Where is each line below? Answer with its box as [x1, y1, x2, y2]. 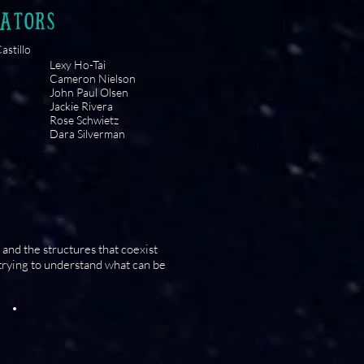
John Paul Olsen [50, 85, 128, 99]
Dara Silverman [50, 127, 125, 141]
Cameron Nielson [50, 71, 136, 85]
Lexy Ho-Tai [50, 58, 106, 71]
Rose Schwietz [50, 113, 119, 127]
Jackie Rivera [50, 99, 113, 113]
